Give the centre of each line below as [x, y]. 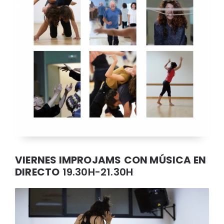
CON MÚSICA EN [165, 160]
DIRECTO [37, 172]
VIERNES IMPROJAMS [68, 160]
